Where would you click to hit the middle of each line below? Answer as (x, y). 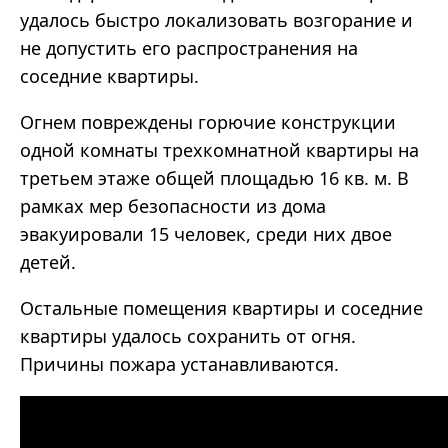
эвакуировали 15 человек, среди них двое (206, 234)
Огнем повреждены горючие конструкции (208, 122)
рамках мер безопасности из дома (173, 206)
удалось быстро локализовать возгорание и (216, 20)
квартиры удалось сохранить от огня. (188, 336)
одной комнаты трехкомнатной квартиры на (219, 150)
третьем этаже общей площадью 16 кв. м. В (214, 178)
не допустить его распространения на (189, 48)
